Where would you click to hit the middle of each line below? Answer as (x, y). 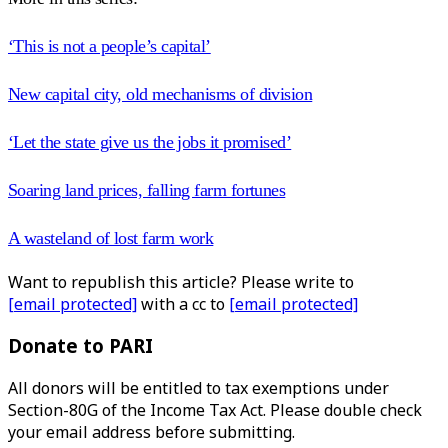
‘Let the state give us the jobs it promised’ (150, 141)
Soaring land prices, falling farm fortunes (147, 189)
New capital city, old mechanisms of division (160, 93)
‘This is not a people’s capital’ (109, 45)
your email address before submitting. (151, 432)
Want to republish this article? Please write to (181, 281)
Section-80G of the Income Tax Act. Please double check (215, 410)
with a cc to (183, 303)
